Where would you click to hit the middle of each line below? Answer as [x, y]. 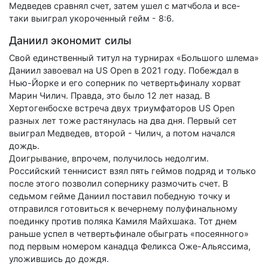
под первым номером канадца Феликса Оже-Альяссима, [130, 246]
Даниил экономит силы [70, 40]
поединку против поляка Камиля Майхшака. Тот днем [123, 221]
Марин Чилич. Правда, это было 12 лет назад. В [109, 95]
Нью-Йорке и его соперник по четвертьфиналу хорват [125, 83]
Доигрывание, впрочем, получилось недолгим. [109, 158]
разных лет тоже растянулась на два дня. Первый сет [123, 120]
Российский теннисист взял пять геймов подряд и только [133, 170]
